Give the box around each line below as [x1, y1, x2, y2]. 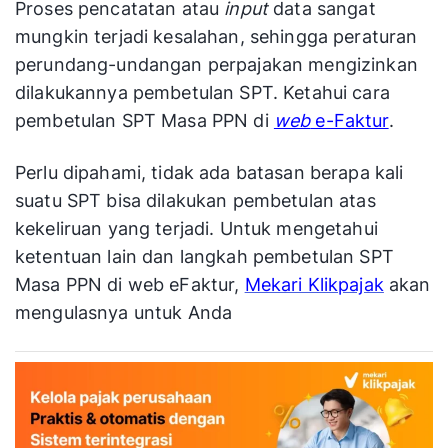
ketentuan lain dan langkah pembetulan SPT [15, 245, 394, 267]
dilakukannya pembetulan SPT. [15, 81, 279, 103]
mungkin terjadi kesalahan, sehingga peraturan [15, 25, 418, 47]
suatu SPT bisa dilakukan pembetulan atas [15, 189, 376, 211]
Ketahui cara [278, 81, 390, 103]
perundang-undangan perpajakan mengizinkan [15, 53, 418, 75]
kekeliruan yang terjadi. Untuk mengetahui [15, 217, 378, 239]
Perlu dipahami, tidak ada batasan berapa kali [15, 161, 404, 183]
